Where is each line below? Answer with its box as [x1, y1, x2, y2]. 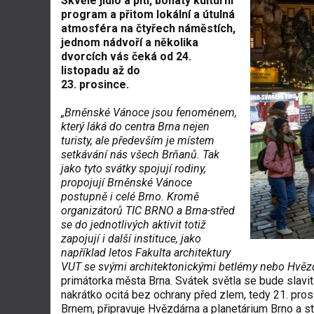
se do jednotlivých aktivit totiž [61, 218, 206, 231]
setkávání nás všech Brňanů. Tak [61, 148, 219, 161]
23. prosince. [61, 78, 129, 91]
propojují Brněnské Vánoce [61, 176, 192, 189]
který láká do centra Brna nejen [61, 120, 210, 133]
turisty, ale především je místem [61, 134, 214, 147]
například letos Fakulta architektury [61, 246, 231, 259]
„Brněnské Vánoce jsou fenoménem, [61, 106, 237, 119]
